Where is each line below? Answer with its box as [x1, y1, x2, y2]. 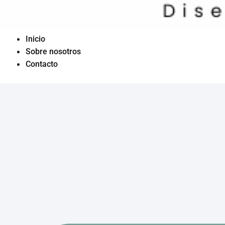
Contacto [26, 59, 58, 69]
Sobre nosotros [26, 47, 81, 57]
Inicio [26, 34, 45, 44]
